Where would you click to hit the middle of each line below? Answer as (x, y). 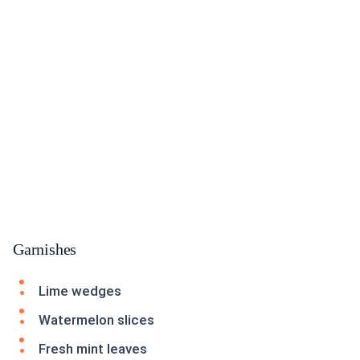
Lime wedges (80, 291)
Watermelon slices (96, 320)
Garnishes (45, 250)
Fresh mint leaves (93, 349)
